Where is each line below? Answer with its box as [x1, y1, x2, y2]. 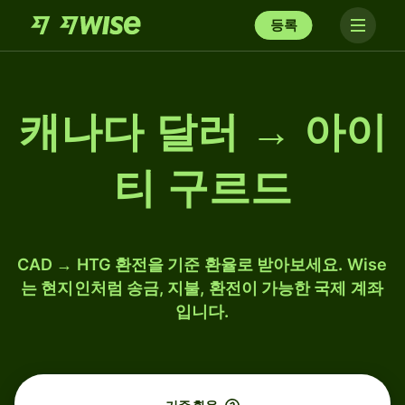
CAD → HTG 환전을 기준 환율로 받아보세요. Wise [17, 255, 387, 274]
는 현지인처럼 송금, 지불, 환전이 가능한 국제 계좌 [21, 278, 383, 297]
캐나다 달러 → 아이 [18, 108, 387, 155]
